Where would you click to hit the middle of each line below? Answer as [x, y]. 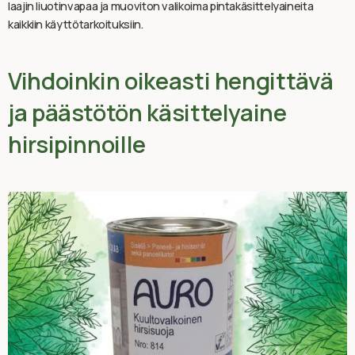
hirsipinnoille [77, 144]
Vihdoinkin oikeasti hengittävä [171, 80]
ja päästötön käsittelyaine [147, 112]
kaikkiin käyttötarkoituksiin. [76, 24]
